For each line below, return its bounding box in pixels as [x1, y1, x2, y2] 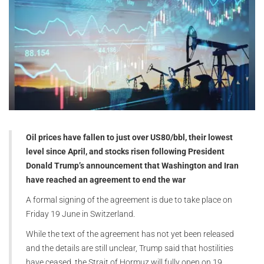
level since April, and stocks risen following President [26, 146, 225, 156]
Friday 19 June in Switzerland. [26, 209, 135, 219]
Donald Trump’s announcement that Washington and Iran [26, 160, 239, 170]
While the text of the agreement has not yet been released [26, 229, 234, 239]
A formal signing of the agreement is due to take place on [26, 194, 232, 204]
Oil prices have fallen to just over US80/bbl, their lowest [26, 132, 233, 142]
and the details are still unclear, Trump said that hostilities [26, 243, 233, 253]
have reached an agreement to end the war [26, 174, 186, 184]
